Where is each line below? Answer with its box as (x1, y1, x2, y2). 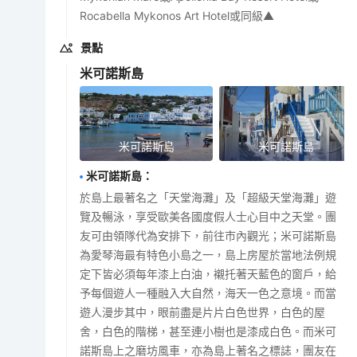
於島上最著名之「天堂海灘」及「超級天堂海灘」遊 (80, 190, 337, 204)
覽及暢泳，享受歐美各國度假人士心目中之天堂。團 (80, 209, 337, 223)
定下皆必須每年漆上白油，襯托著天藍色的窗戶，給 (80, 266, 337, 280)
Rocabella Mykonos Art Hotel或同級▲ (80, 8, 275, 22)
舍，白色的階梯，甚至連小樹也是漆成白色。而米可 (80, 324, 337, 338)
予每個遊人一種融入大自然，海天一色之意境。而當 (80, 285, 337, 300)
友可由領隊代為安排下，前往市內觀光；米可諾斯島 (80, 228, 337, 242)
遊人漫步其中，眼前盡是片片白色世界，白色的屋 (80, 304, 326, 319)
